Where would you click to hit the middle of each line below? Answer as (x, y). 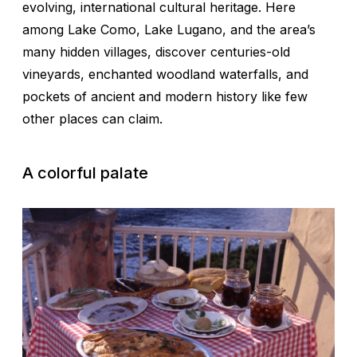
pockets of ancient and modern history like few (165, 97)
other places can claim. (92, 119)
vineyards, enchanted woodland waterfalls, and (165, 75)
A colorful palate (85, 173)
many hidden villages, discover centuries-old (156, 52)
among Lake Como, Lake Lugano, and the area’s (169, 30)
